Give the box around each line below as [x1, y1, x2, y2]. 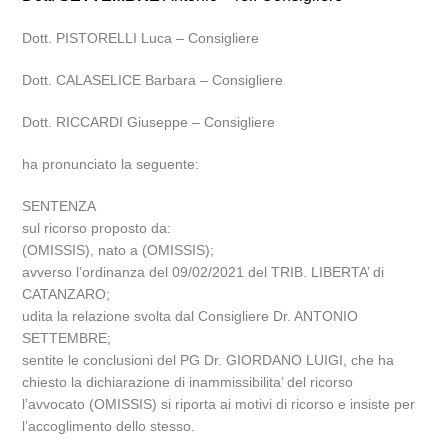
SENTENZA [22, 198, 97, 214]
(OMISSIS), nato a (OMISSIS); [22, 242, 215, 258]
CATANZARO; [22, 286, 111, 302]
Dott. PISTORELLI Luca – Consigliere [22, 30, 260, 46]
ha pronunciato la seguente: [22, 156, 200, 172]
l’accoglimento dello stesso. [22, 418, 196, 434]
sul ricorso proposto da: [22, 220, 172, 236]
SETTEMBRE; [22, 330, 112, 346]
